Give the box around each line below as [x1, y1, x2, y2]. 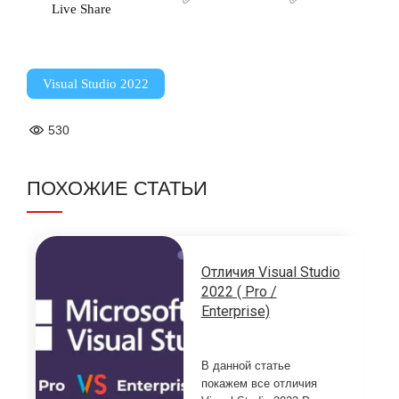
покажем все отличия [200, 377, 317, 391]
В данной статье [200, 359, 290, 373]
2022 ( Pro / [200, 283, 277, 301]
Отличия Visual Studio [200, 264, 340, 281]
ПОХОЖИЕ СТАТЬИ [27, 175, 208, 203]
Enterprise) [200, 303, 270, 321]
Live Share [51, 2, 111, 16]
